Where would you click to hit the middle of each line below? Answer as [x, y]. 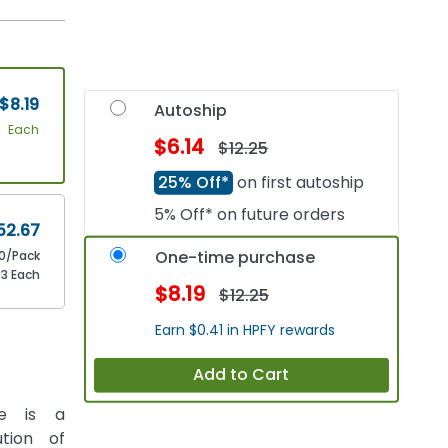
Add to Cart [241, 375]
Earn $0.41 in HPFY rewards [245, 329]
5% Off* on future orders [250, 214]
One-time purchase [235, 257]
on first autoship [299, 182]
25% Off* [194, 182]
